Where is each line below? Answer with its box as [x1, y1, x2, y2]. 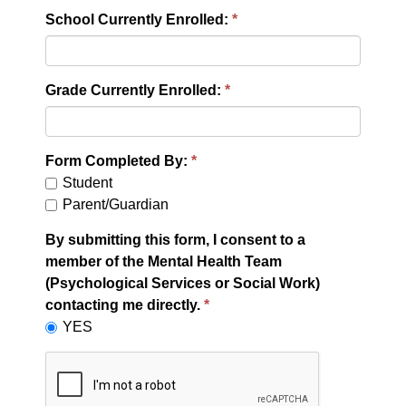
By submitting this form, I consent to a [45, 231, 305, 247]
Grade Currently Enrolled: [45, 82, 221, 98]
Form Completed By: [45, 152, 191, 169]
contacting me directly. [45, 296, 204, 313]
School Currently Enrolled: [45, 11, 228, 27]
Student [63, 174, 112, 190]
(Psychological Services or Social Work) [45, 275, 320, 291]
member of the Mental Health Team [45, 253, 282, 269]
